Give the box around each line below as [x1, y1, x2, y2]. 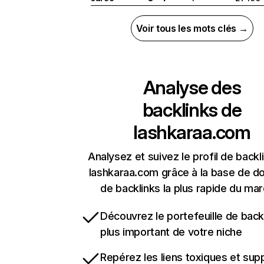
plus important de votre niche [100, 226, 242, 239]
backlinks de [142, 98, 242, 122]
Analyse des [143, 76, 241, 100]
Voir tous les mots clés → [136, 22, 248, 35]
